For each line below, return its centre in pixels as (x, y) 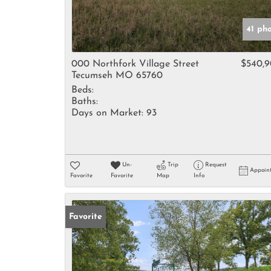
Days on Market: (107, 113)
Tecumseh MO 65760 (117, 76)
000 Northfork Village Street (135, 64)
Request (216, 165)
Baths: (85, 102)
